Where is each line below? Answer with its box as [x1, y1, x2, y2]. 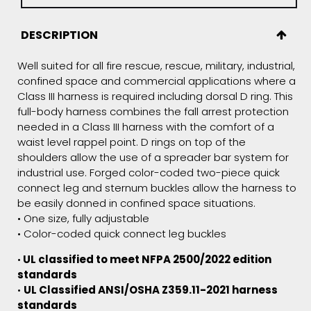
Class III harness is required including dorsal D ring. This [17, 89, 293, 103]
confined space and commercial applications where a [17, 74, 296, 88]
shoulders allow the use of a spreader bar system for [17, 150, 289, 165]
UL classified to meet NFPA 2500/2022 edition [21, 252, 271, 267]
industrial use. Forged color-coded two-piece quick [17, 165, 280, 180]
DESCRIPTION [21, 27, 98, 43]
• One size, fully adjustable [17, 211, 149, 226]
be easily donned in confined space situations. [17, 196, 255, 210]
